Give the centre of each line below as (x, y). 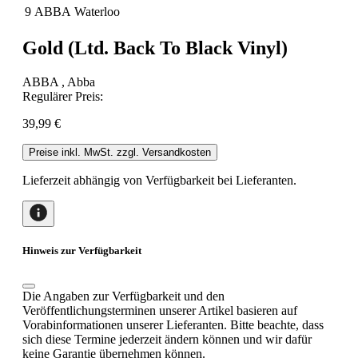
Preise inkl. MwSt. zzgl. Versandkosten (120, 152)
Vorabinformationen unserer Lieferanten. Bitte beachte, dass (173, 325)
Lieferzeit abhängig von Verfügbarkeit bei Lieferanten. (159, 180)
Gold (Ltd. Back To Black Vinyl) (155, 48)
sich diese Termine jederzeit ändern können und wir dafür (167, 340)
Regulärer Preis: (63, 96)
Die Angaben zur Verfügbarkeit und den (123, 296)
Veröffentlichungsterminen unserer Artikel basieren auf (160, 311)
